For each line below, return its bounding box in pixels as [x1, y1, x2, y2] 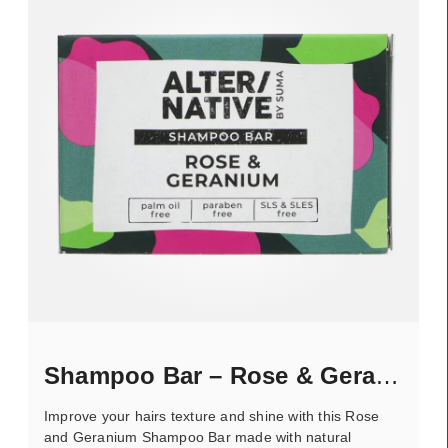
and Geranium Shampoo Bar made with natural [44, 429, 352, 445]
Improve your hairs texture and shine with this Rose [44, 408, 380, 424]
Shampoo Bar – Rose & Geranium [375, 362, 400, 389]
